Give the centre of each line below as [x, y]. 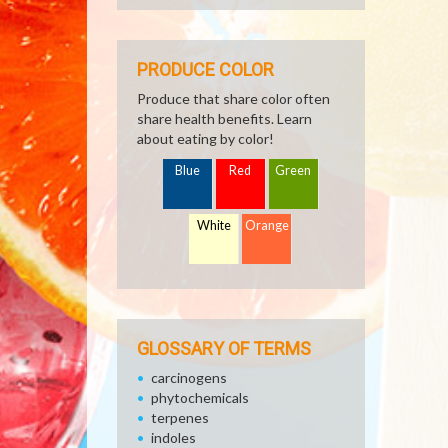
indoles [173, 437]
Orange [267, 225]
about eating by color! [205, 138]
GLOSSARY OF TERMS [224, 348]
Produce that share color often [233, 98]
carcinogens [189, 377]
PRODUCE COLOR [205, 69]
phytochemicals [200, 397]
